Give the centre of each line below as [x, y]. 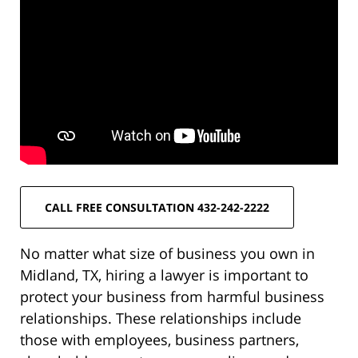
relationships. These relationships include [161, 318]
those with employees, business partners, [159, 339]
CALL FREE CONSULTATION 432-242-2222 [157, 207]
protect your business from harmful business [172, 296]
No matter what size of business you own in [167, 253]
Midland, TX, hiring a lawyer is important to [164, 274]
